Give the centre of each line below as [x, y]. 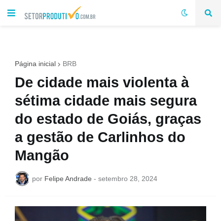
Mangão [42, 155]
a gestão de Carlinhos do [100, 137]
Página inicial [35, 64]
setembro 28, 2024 [128, 178]
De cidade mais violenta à [102, 82]
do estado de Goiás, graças [108, 119]
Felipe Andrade [68, 178]
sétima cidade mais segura [106, 101]
